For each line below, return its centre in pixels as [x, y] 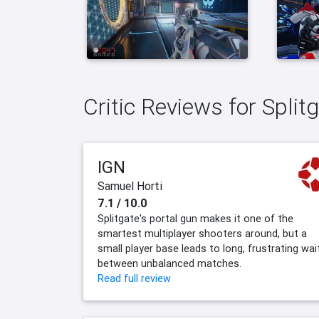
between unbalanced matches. [169, 264]
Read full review [134, 279]
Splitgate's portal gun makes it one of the [195, 219]
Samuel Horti [130, 186]
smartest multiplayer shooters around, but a [202, 234]
